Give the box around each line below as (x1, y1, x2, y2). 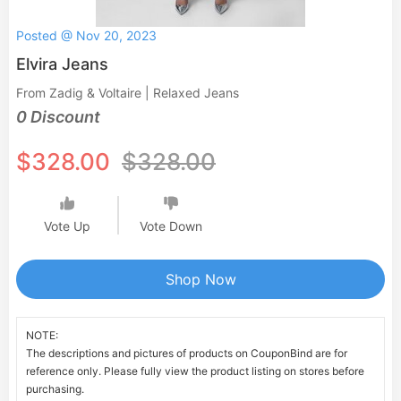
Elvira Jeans (16, 55, 108, 73)
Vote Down (139, 218, 202, 234)
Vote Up (43, 218, 90, 234)
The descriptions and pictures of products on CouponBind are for (26, 346, 347, 360)
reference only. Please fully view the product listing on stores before (26, 364, 364, 378)
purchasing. (26, 382, 84, 396)
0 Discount (16, 107, 100, 126)
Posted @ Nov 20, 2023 (16, 28, 157, 43)
